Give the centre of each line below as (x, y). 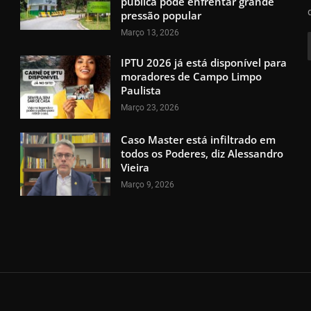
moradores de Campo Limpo (192, 76)
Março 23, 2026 (150, 107)
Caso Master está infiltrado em (199, 139)
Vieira (135, 167)
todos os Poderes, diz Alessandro (202, 153)
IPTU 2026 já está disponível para (204, 62)
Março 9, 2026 (148, 184)
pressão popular (161, 15)
